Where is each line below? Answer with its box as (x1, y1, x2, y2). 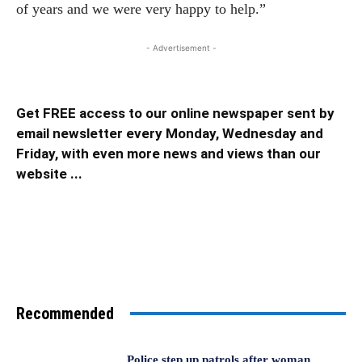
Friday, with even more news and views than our (16, 145, 321, 162)
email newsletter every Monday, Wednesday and (16, 124, 323, 141)
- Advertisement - (145, 42, 217, 53)
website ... (16, 165, 82, 182)
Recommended (16, 303, 114, 323)
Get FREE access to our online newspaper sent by (16, 104, 335, 121)
